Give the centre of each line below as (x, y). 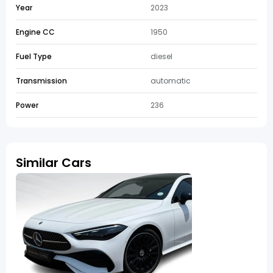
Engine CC (35, 32)
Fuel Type (34, 56)
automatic (171, 81)
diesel (161, 56)
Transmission (41, 81)
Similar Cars (54, 163)
